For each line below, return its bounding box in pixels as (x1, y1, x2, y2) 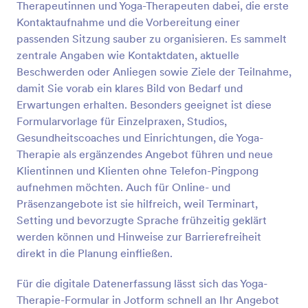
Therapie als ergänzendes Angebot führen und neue (16, 147, 273, 161)
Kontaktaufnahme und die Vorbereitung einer (16, 15, 240, 29)
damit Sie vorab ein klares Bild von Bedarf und (16, 81, 243, 95)
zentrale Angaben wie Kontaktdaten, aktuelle (16, 48, 239, 62)
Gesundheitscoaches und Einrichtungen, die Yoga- (16, 131, 263, 144)
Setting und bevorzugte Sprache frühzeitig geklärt (16, 213, 267, 227)
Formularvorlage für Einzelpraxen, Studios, (16, 114, 227, 128)
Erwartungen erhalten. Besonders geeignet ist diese (16, 98, 272, 111)
